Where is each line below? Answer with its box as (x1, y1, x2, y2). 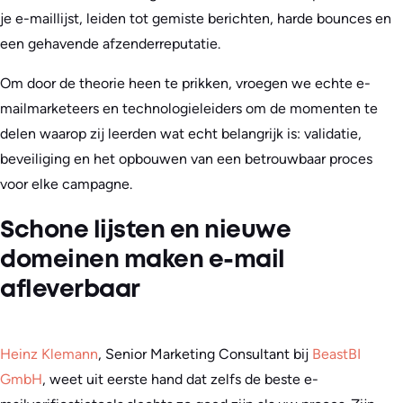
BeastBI (312, 345, 361, 363)
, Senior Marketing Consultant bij (98, 345, 312, 363)
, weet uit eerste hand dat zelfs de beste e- (42, 371, 318, 389)
